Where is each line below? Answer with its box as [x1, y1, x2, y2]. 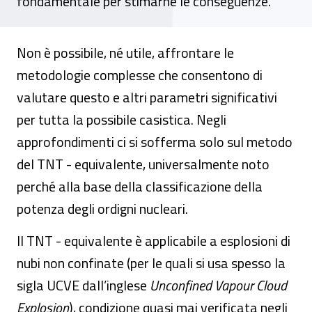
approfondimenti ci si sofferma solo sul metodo [17, 131, 292, 153]
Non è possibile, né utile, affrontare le [17, 42, 234, 63]
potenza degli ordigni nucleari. [17, 198, 188, 219]
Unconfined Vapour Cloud [150, 274, 287, 296]
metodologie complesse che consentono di [17, 64, 263, 86]
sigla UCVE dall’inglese [17, 274, 150, 296]
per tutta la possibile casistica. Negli [17, 109, 226, 130]
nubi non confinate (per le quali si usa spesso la [17, 252, 286, 274]
